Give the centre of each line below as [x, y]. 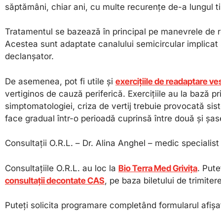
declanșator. [29, 56]
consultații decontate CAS [55, 180]
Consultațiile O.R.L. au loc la [62, 168]
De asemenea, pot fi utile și [60, 81]
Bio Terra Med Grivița [158, 168]
